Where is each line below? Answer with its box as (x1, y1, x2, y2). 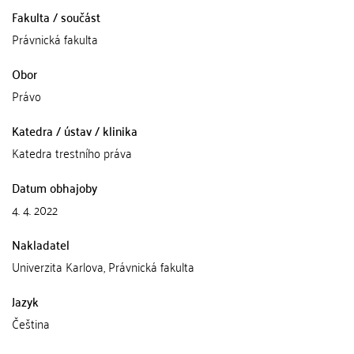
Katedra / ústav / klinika (12, 119, 137, 141)
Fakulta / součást (12, 6, 100, 28)
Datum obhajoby (12, 176, 97, 198)
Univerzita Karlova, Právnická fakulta (12, 255, 194, 277)
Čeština (12, 312, 50, 334)
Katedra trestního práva (12, 141, 132, 164)
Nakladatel (12, 233, 70, 255)
